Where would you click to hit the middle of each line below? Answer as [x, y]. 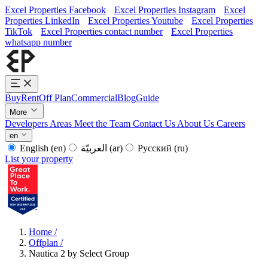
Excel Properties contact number [102, 31]
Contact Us [155, 124]
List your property [39, 159]
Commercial [94, 98]
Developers [27, 124]
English [34, 148]
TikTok [19, 31]
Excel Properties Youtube [135, 21]
